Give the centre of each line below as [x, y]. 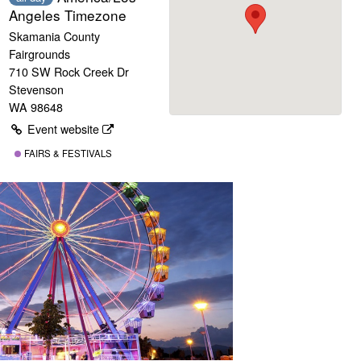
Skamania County [55, 37]
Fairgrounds [40, 54]
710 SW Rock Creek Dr [69, 72]
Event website [63, 129]
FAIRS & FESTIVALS [66, 154]
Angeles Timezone [68, 15]
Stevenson [37, 90]
